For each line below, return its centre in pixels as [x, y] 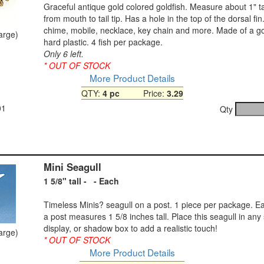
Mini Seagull [72, 166]
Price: [143, 93]
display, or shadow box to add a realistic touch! [131, 228]
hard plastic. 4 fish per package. [103, 42]
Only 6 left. [64, 53]
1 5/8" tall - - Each [81, 181]
